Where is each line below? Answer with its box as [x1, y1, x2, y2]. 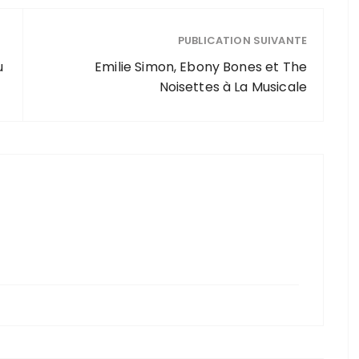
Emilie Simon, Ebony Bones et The [95, 58, 307, 76]
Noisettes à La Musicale [159, 78, 307, 96]
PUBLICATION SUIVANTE [178, 33, 307, 48]
